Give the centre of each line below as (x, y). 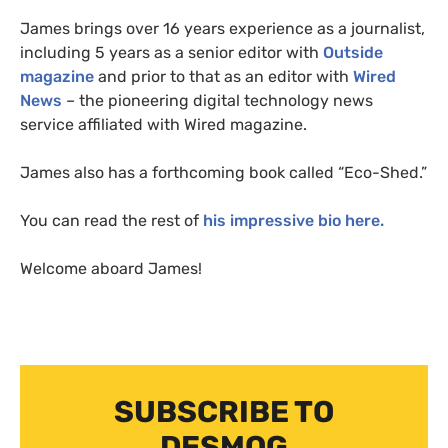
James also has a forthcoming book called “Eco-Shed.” (223, 172)
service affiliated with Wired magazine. (163, 124)
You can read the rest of (111, 220)
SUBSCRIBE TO (224, 412)
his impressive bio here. (293, 220)
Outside (351, 52)
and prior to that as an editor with (225, 76)
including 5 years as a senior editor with (169, 52)
